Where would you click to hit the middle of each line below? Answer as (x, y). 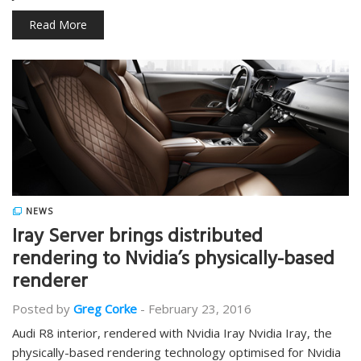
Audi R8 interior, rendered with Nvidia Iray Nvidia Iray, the (172, 333)
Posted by (41, 309)
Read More (58, 25)
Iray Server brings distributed (137, 239)
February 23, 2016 (200, 309)
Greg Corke (105, 309)
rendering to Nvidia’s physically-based (173, 261)
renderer (50, 284)
